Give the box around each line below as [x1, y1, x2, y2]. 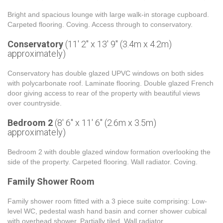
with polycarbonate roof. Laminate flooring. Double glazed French [7, 79, 214, 87]
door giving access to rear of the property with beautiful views [7, 89, 200, 97]
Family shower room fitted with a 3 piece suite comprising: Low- [7, 197, 207, 205]
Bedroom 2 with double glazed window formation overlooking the [7, 148, 211, 156]
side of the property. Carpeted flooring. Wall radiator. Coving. [7, 158, 198, 166]
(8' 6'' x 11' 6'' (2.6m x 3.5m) [53, 117, 156, 128]
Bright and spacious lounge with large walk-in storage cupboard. [7, 10, 209, 18]
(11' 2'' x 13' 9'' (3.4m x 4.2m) [63, 39, 172, 49]
